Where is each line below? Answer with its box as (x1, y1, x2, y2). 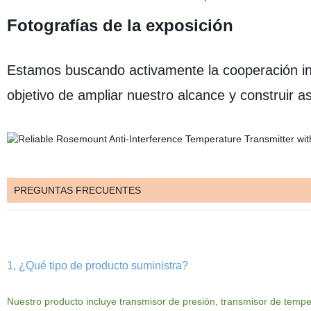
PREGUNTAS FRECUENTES (13, 185, 141, 196)
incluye (83, 296, 117, 307)
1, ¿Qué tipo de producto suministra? (6, 260, 188, 271)
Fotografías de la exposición (6, 16, 233, 35)
